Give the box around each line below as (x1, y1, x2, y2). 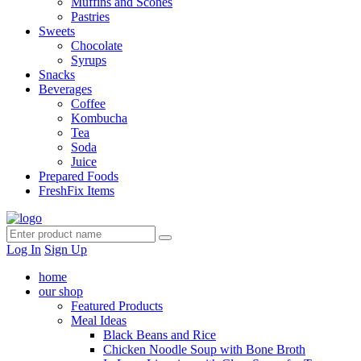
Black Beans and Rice (103, 328, 216, 342)
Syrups (71, 53, 106, 67)
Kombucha (71, 111, 127, 125)
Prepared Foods (39, 169, 118, 183)
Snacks (39, 68, 75, 81)
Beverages (39, 82, 92, 96)
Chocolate (71, 39, 122, 52)
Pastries (71, 10, 110, 23)
